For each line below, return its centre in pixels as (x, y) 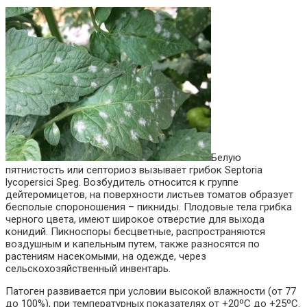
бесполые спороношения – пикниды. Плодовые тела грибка (149, 207)
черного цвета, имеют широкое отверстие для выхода (135, 219)
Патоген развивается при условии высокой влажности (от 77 (151, 291)
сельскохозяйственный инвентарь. (88, 268)
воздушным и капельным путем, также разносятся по (133, 244)
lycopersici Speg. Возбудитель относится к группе (122, 182)
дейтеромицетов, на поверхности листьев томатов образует (149, 194)
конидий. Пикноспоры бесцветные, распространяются (135, 231)
